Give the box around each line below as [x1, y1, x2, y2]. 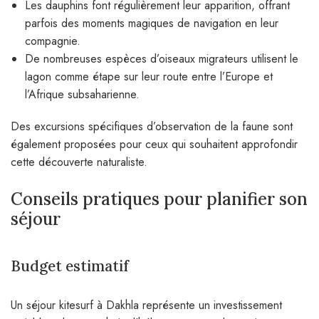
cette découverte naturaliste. [11, 154, 147, 171]
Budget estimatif [11, 256, 129, 276]
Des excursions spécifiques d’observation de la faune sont [11, 118, 293, 135]
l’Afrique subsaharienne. [25, 86, 140, 103]
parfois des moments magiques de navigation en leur [25, 15, 278, 32]
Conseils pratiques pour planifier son [11, 188, 308, 211]
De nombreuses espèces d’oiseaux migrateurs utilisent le [25, 51, 298, 68]
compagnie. [25, 33, 80, 50]
